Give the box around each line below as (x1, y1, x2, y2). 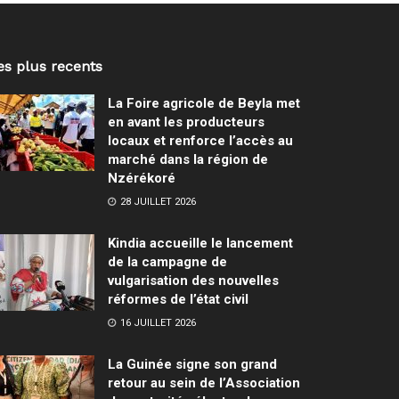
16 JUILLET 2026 (118, 317, 196, 330)
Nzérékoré (108, 170, 186, 187)
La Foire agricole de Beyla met (108, 95, 300, 112)
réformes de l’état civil (108, 291, 248, 308)
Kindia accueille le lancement (108, 235, 293, 252)
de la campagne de (108, 254, 227, 271)
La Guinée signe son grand (108, 356, 277, 373)
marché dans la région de (108, 151, 268, 168)
